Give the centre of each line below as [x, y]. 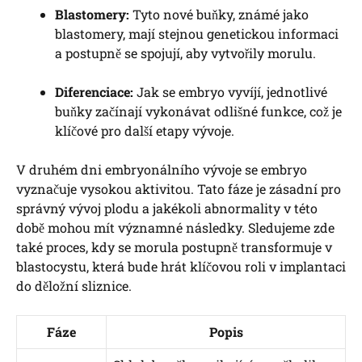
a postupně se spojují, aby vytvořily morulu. [185, 53]
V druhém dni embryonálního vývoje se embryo [162, 169]
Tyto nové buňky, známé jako [219, 14]
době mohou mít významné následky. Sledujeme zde [175, 227]
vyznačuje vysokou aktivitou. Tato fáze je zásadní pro [179, 188]
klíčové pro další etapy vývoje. [145, 130]
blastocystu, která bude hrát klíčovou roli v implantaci [181, 266]
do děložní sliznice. [74, 285]
